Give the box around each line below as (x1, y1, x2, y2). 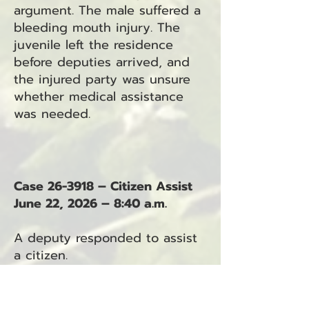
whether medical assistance (14, 87, 183, 106)
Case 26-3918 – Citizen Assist (14, 177, 192, 196)
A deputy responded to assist (14, 228, 197, 248)
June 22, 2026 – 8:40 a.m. (14, 194, 167, 213)
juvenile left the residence (14, 35, 173, 54)
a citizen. (14, 246, 68, 265)
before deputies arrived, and (14, 52, 190, 72)
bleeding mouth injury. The (14, 18, 180, 37)
